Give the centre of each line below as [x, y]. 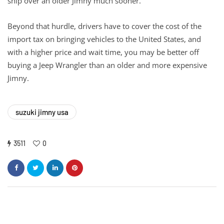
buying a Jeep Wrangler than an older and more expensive [107, 65]
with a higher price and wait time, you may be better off [103, 52]
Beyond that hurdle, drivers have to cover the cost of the [104, 26]
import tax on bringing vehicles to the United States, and [104, 39]
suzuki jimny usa [42, 112]
